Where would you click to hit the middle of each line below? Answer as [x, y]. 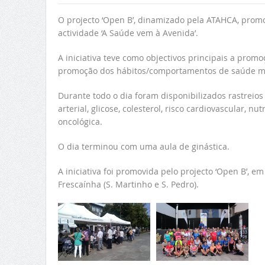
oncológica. [80, 122]
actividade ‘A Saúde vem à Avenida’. [128, 33]
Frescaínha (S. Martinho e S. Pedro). [128, 185]
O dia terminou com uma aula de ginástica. [143, 147]
